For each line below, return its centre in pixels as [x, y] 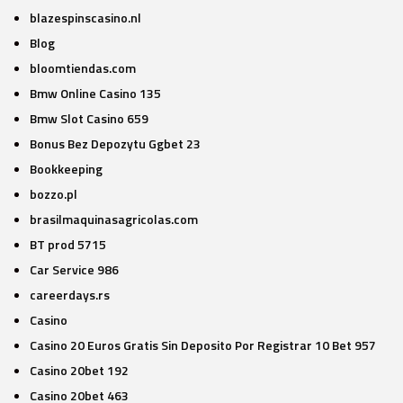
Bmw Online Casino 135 [95, 93]
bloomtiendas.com [82, 68]
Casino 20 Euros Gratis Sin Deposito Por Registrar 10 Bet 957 [202, 345]
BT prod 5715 [67, 244]
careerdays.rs [69, 295]
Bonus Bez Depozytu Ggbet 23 [115, 143]
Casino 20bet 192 [79, 370]
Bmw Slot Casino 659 [89, 118]
